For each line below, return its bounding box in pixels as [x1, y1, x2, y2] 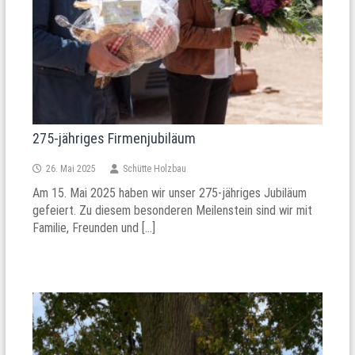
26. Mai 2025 [46, 162, 97, 174]
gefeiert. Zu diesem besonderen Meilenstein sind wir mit [32, 202, 313, 218]
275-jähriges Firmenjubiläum [32, 129, 197, 147]
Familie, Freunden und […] [32, 219, 156, 235]
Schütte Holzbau [123, 162, 187, 174]
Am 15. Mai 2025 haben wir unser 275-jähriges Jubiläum [32, 185, 307, 200]
